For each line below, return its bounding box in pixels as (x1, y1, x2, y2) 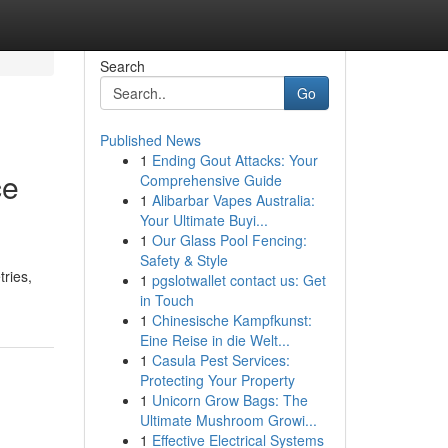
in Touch (139, 290, 194, 310)
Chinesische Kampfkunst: (151, 310, 312, 330)
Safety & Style (139, 250, 228, 270)
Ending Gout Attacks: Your (151, 150, 318, 170)
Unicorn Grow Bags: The (151, 390, 308, 410)
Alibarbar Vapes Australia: (151, 190, 315, 210)
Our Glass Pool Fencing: (151, 230, 307, 250)
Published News (99, 130, 201, 150)
